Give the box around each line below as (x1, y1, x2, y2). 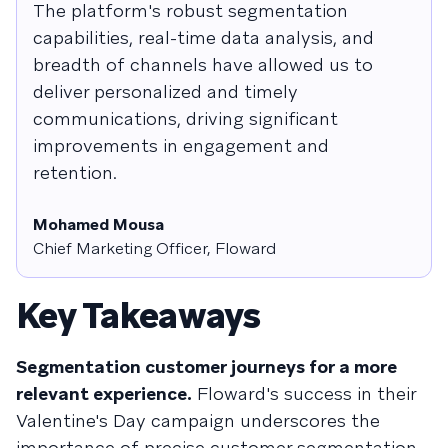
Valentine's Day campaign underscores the (16, 408, 380, 432)
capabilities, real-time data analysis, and (33, 25, 374, 49)
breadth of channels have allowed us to (33, 52, 373, 76)
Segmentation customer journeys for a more (16, 354, 397, 378)
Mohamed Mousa (33, 213, 164, 235)
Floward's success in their (192, 381, 416, 405)
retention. (33, 160, 117, 184)
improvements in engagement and (33, 133, 329, 157)
